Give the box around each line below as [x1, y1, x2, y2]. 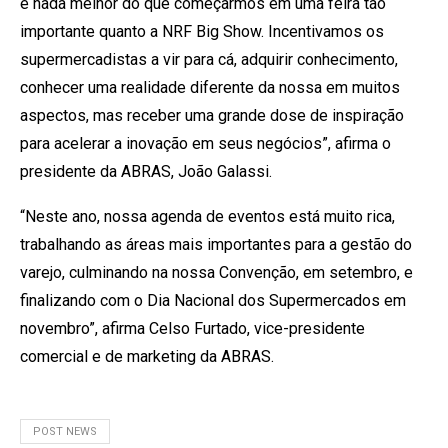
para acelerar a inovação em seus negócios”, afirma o [20, 133, 391, 153]
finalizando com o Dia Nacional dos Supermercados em [20, 290, 406, 310]
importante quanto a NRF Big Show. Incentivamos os [20, 21, 384, 41]
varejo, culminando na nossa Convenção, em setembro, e [20, 262, 413, 282]
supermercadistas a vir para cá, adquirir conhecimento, [20, 49, 398, 69]
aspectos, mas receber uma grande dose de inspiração [20, 105, 404, 125]
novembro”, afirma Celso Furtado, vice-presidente [20, 318, 365, 338]
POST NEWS [33, 424, 97, 438]
